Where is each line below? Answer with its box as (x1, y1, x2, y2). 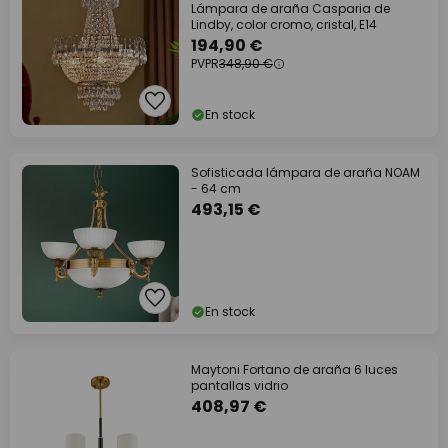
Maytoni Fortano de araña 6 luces (191, 361, 398, 378)
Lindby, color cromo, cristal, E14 (191, 16, 377, 33)
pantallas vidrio (191, 377, 288, 394)
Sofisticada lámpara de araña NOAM (191, 164, 420, 181)
